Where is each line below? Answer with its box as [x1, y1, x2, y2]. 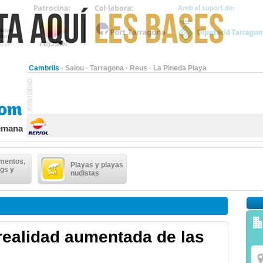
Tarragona [90, 64, 124, 72]
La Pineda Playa [153, 64, 207, 72]
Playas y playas [70, 161, 123, 169]
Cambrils [29, 64, 59, 72]
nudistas [70, 169, 99, 177]
